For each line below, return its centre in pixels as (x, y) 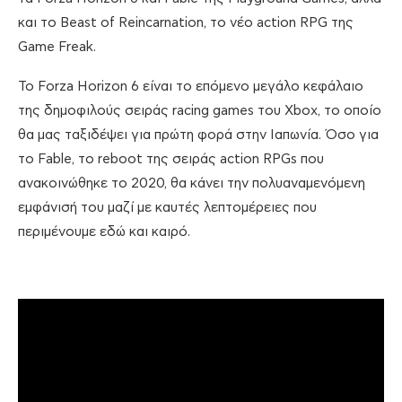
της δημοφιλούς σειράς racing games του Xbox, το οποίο (200, 111)
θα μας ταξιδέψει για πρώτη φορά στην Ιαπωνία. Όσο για (198, 135)
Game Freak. (57, 48)
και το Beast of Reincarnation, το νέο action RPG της (186, 23)
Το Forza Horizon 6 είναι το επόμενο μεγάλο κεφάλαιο (191, 87)
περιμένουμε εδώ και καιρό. (104, 232)
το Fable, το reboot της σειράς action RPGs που (171, 160)
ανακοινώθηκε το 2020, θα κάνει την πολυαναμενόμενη (192, 184)
